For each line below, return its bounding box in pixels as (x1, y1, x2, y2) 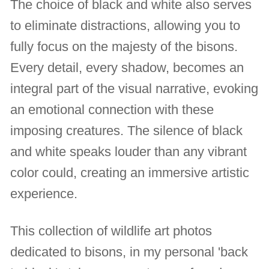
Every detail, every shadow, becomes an (10, 60, 244, 76)
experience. (10, 186, 78, 202)
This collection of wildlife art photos (10, 223, 213, 238)
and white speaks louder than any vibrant (10, 144, 247, 160)
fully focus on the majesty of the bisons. (10, 39, 238, 55)
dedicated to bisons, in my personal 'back (10, 244, 249, 259)
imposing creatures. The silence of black (10, 123, 243, 139)
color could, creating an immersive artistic (10, 165, 250, 181)
